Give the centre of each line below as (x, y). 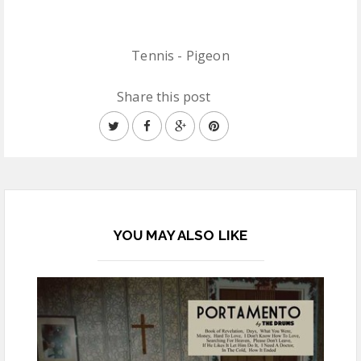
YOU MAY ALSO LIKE (180, 235)
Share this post (164, 97)
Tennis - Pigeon (180, 56)
